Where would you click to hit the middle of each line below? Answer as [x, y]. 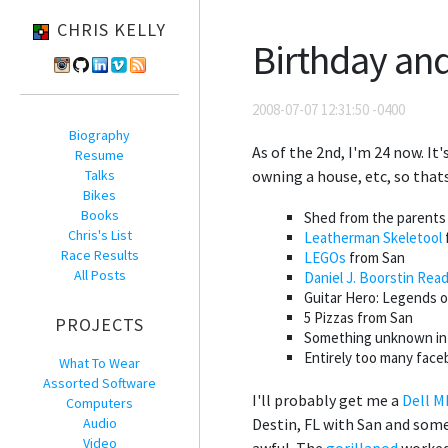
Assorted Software [99, 383]
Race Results [99, 255]
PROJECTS [99, 324]
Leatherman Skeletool [373, 237]
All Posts [99, 275]
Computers [99, 403]
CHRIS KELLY [111, 29]
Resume [99, 155]
